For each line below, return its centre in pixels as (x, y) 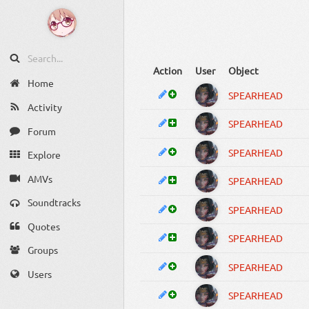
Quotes (43, 226)
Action (168, 71)
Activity (44, 107)
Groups (42, 250)
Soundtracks (54, 202)
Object (243, 71)
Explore (44, 155)
